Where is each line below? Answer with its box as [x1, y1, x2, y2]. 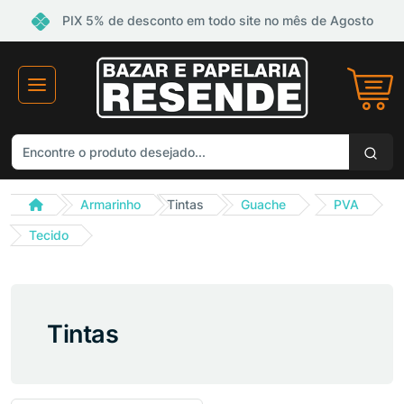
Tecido [29, 227, 69, 243]
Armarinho [80, 197, 141, 213]
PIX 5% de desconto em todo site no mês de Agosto [58, 13, 373, 28]
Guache [241, 197, 286, 213]
